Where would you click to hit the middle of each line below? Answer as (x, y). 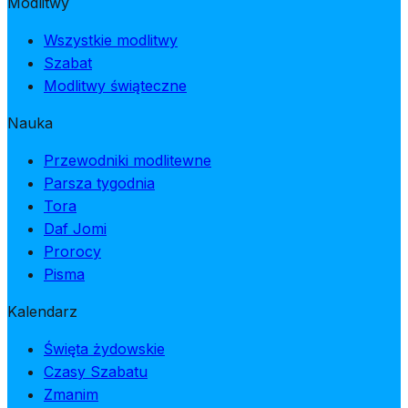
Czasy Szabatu (96, 372)
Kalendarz (42, 312)
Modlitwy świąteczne (115, 86)
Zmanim (71, 395)
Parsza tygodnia (99, 184)
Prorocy (72, 252)
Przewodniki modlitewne (127, 161)
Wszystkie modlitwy (111, 41)
